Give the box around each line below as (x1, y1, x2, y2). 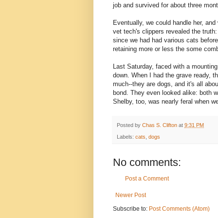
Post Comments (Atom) (149, 205, 210, 213)
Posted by (117, 122, 142, 128)
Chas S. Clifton (142, 122, 177, 128)
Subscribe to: (113, 205, 149, 213)
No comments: (113, 156, 181, 169)
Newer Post (115, 192, 146, 199)
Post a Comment (125, 175, 169, 182)
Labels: (117, 134, 135, 140)
